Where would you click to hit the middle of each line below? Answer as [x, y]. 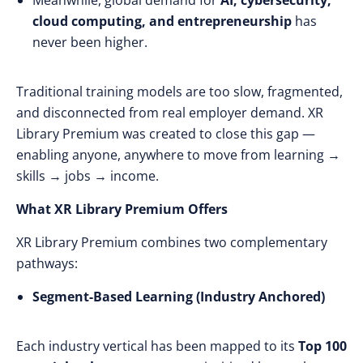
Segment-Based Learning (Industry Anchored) [179, 297]
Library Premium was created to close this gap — [166, 134]
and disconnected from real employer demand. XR [170, 113]
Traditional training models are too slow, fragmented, [179, 92]
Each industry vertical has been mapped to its [157, 346]
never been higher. [90, 42]
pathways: [47, 263]
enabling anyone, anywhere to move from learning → [178, 155]
